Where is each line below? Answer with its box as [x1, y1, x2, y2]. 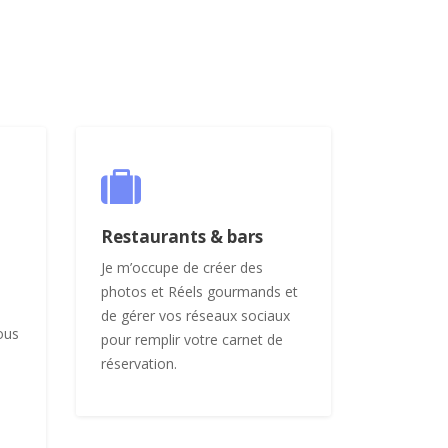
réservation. [101, 353, 177, 373]
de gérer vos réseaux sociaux [101, 305, 290, 325]
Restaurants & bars [101, 224, 263, 248]
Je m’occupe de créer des [101, 257, 263, 277]
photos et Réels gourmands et [101, 281, 298, 301]
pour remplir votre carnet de [101, 329, 283, 349]
